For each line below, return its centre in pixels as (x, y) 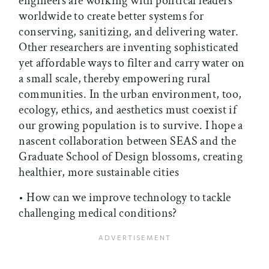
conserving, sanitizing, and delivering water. (129, 32)
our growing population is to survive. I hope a (131, 125)
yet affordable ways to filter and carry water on (132, 63)
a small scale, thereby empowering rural (114, 78)
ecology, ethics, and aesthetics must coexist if (128, 110)
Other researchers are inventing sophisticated (129, 47)
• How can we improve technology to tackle (125, 197)
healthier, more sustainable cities (99, 172)
